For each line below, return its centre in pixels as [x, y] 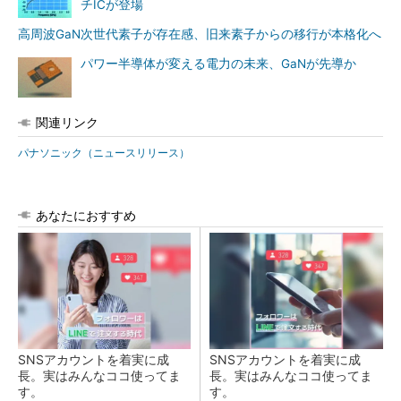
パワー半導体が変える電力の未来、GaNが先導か [218, 64]
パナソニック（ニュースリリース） [104, 153]
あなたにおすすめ [86, 215]
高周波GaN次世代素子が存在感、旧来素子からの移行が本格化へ [200, 34]
